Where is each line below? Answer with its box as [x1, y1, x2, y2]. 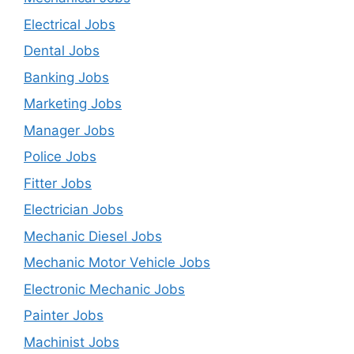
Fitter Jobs [24, 175, 92, 191]
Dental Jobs [24, 43, 100, 59]
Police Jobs [24, 149, 96, 165]
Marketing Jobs [24, 96, 122, 112]
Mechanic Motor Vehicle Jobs [24, 254, 210, 271]
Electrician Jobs [24, 201, 123, 218]
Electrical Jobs [24, 16, 115, 32]
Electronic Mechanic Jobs [24, 281, 185, 297]
